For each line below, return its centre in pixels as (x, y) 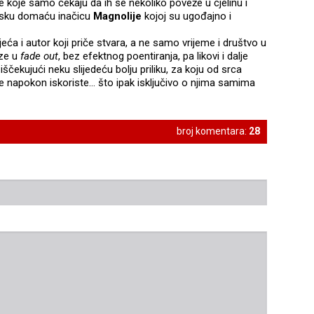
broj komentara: (212, 131)
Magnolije (117, 16)
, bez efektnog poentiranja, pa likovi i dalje (153, 56)
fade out (39, 56)
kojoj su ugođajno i (186, 16)
